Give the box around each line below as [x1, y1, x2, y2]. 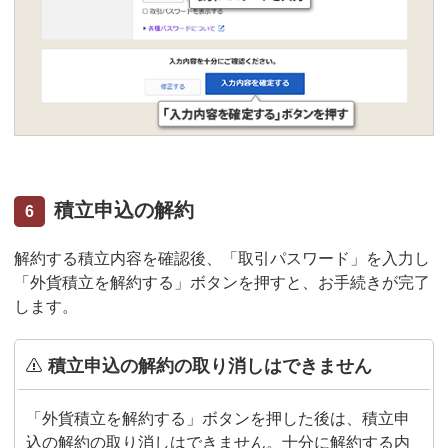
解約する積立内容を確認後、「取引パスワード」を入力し [14, 250, 430, 268]
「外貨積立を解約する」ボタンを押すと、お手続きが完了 [14, 274, 430, 292]
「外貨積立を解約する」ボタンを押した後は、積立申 [26, 410, 410, 428]
